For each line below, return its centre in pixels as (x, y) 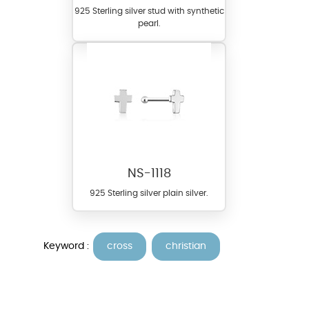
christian (186, 246)
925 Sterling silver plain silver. (149, 193)
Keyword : (68, 246)
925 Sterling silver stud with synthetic (149, 11)
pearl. (149, 24)
